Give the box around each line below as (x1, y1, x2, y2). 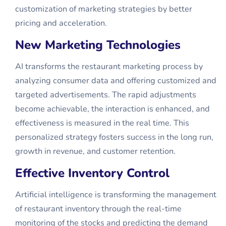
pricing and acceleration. (15, 18, 107, 29)
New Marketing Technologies (15, 37, 181, 53)
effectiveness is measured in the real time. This (15, 118, 189, 129)
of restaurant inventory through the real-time (15, 203, 182, 214)
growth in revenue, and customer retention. (15, 146, 176, 157)
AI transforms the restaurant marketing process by (15, 61, 203, 72)
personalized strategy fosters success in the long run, (15, 132, 213, 143)
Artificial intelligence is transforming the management (15, 189, 216, 200)
